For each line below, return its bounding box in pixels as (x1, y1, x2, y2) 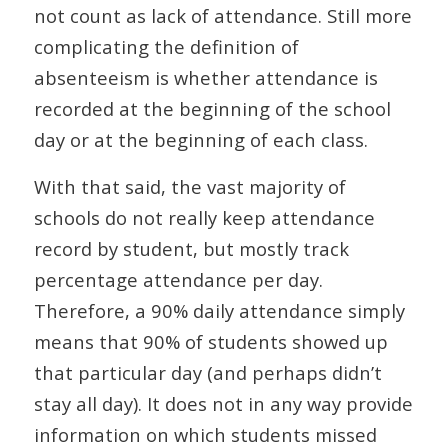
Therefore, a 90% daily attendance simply (33, 297, 405, 323)
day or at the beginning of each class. (33, 127, 368, 153)
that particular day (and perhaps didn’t (33, 359, 382, 385)
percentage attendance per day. (33, 266, 323, 292)
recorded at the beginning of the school (33, 96, 391, 122)
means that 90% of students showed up (33, 328, 388, 354)
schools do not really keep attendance (33, 204, 375, 230)
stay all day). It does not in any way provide (33, 390, 413, 416)
